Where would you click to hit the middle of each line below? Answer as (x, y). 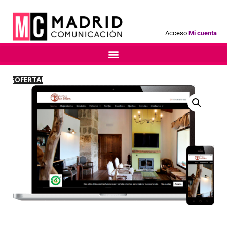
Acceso (176, 33)
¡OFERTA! (28, 80)
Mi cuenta (202, 33)
